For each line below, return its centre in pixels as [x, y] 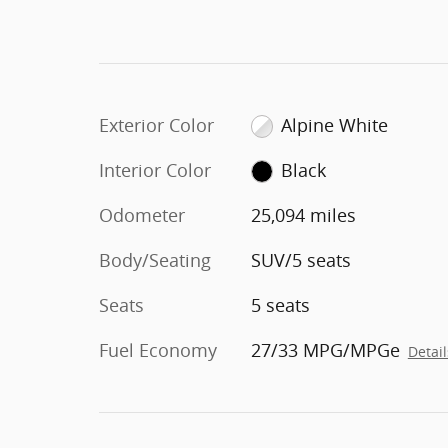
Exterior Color [156, 124]
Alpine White [335, 124]
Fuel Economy [158, 349]
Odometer [142, 214]
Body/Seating [155, 259]
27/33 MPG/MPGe [325, 349]
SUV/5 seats [300, 259]
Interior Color [155, 169]
